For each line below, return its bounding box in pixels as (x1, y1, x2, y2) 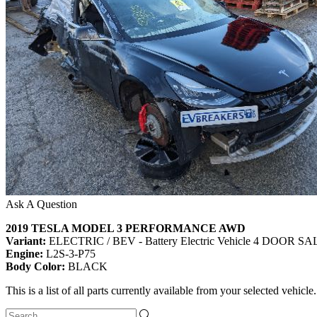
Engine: (6, 248, 46, 260)
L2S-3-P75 (46, 248, 96, 260)
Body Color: (6, 260, 68, 273)
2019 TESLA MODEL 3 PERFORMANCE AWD (6, 222, 246, 235)
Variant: (6, 235, 49, 248)
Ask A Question (6, 198, 77, 211)
